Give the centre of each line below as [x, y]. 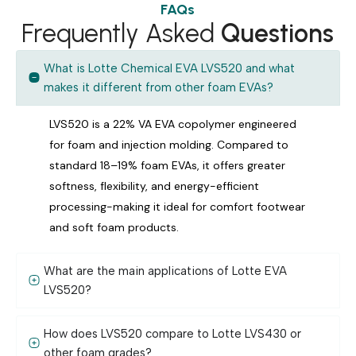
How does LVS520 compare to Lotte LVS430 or [172, 333]
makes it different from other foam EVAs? [159, 87]
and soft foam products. [114, 227]
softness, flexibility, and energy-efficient [154, 186]
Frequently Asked [122, 33]
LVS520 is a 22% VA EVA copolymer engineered [173, 124]
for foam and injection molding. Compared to [169, 144]
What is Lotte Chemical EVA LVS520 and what [169, 68]
